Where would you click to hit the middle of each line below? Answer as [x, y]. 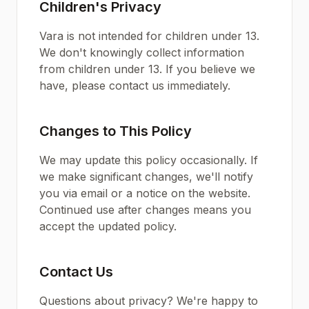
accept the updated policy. [108, 226]
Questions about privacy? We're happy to [149, 301]
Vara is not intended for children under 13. [149, 36]
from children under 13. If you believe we [147, 69]
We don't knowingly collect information [142, 52]
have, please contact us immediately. [135, 86]
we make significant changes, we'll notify [146, 177]
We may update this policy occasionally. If [149, 160]
